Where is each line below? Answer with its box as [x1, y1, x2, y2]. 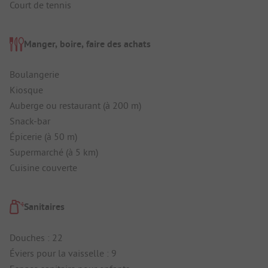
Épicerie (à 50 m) [10, 130, 77, 143]
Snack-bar [10, 115, 50, 127]
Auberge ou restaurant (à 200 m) [10, 99, 141, 112]
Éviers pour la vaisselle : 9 [10, 246, 117, 259]
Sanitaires [24, 200, 65, 214]
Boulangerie [10, 68, 59, 81]
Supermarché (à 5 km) [10, 146, 98, 159]
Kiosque [10, 84, 43, 96]
